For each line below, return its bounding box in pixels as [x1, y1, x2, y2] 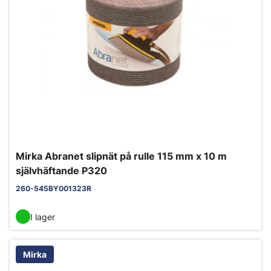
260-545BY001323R [16, 184, 91, 194]
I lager [30, 211, 55, 222]
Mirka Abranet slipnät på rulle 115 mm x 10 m [16, 150, 227, 163]
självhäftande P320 [16, 165, 107, 177]
